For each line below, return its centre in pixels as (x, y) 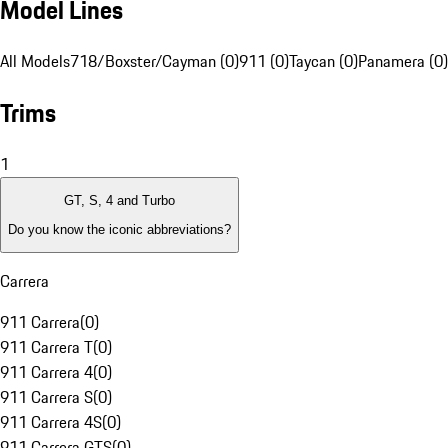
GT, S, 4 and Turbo (119, 201)
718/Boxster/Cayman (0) (154, 61)
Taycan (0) (323, 61)
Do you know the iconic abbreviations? (119, 229)
